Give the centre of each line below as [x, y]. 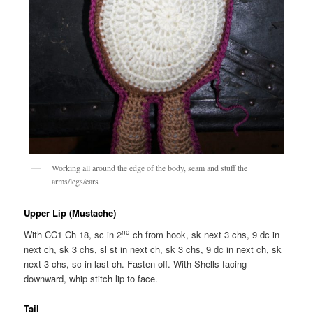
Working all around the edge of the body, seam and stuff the [150, 168]
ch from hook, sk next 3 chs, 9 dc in [205, 235]
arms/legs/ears [75, 181]
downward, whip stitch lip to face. [91, 279]
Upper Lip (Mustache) [70, 212]
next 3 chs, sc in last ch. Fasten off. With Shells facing [136, 264]
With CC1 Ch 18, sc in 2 [73, 235]
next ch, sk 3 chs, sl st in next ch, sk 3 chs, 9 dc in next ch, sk [153, 249]
